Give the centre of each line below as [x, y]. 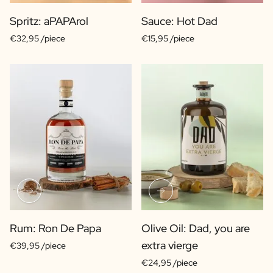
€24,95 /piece [169, 263]
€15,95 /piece [168, 38]
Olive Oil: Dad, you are [196, 228]
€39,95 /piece [38, 246]
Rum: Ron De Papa [55, 228]
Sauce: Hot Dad [179, 21]
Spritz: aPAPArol [49, 21]
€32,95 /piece [37, 38]
